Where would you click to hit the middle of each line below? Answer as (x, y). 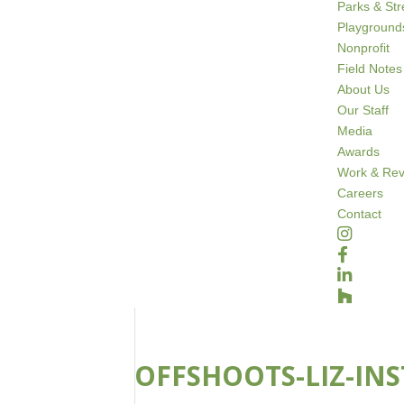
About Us (364, 89)
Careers (361, 193)
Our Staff (363, 110)
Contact (360, 214)
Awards (359, 151)
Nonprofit (364, 48)
